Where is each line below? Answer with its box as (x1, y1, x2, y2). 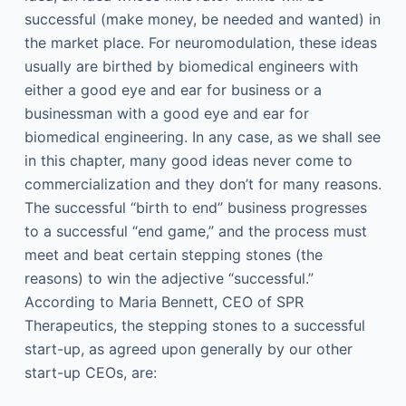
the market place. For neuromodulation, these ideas (24, 34, 377, 52)
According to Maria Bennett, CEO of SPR (24, 293, 304, 311)
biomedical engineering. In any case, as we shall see (24, 128, 381, 146)
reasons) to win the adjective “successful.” (24, 269, 314, 287)
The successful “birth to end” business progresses (24, 198, 367, 217)
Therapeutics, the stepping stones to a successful (24, 316, 365, 334)
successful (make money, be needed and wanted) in (24, 10, 381, 28)
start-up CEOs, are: (24, 363, 157, 382)
